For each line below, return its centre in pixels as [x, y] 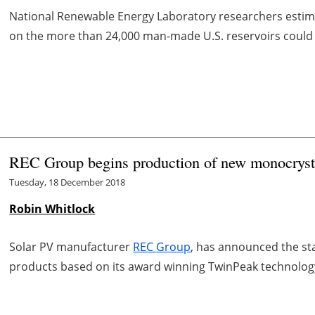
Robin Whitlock [52, 208]
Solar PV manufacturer [71, 246]
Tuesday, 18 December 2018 [67, 182]
